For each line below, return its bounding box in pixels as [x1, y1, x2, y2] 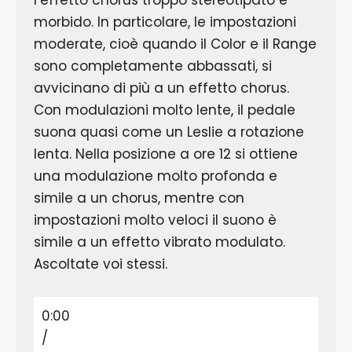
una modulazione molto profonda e [33, 167, 277, 186]
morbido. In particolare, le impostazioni [33, 13, 296, 32]
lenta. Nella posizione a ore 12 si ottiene [33, 145, 298, 164]
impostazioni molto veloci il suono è [33, 211, 277, 230]
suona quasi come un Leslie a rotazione [33, 123, 304, 142]
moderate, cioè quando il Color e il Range [33, 35, 317, 54]
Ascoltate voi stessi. [33, 255, 167, 274]
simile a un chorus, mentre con [33, 189, 244, 208]
